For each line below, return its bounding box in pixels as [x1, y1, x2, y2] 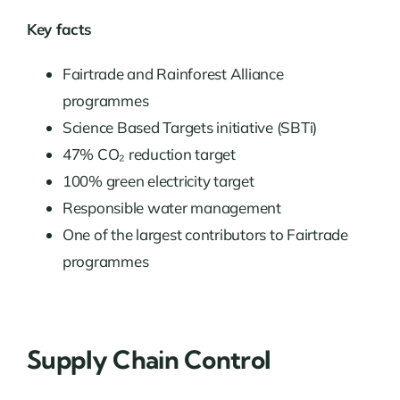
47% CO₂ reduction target [62, 145, 236, 164]
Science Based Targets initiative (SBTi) [62, 118, 318, 137]
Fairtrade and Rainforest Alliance [62, 64, 284, 84]
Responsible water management [62, 198, 281, 218]
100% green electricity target [62, 171, 254, 191]
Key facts [26, 20, 92, 39]
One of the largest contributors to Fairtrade [62, 225, 348, 245]
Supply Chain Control [26, 343, 271, 375]
